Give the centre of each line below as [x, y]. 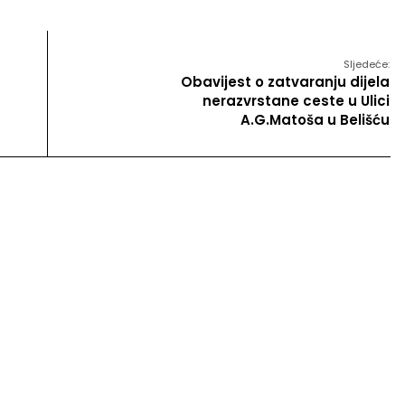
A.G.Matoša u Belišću [315, 120]
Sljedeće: [367, 65]
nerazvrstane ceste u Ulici [296, 101]
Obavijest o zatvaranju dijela [285, 82]
